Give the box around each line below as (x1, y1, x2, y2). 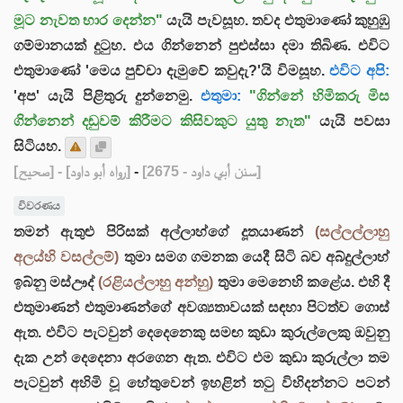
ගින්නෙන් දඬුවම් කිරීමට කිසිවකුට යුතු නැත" (13, 113, 311, 129)
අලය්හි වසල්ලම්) (13, 248, 120, 264)
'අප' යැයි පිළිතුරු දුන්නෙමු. (13, 88, 193, 103)
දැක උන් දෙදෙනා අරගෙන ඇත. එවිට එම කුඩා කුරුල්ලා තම (13, 349, 390, 365)
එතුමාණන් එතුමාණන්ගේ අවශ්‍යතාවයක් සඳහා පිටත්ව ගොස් (13, 299, 390, 315)
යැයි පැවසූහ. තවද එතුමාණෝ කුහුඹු (162, 13, 390, 28)
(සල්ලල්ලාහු (315, 223, 390, 239)
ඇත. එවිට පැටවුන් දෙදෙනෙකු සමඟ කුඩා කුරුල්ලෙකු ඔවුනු (13, 324, 390, 340)
